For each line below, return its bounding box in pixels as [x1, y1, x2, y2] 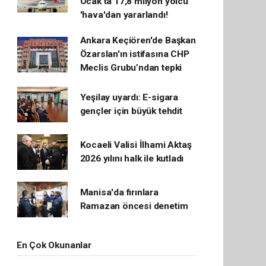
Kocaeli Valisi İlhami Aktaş [80, 140, 192, 151]
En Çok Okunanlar [16, 240, 91, 251]
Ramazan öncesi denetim [80, 201, 188, 212]
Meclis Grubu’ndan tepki [80, 62, 182, 74]
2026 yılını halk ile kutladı [80, 153, 184, 164]
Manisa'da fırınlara [80, 187, 159, 198]
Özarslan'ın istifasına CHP [80, 49, 189, 60]
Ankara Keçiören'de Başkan [80, 35, 196, 46]
